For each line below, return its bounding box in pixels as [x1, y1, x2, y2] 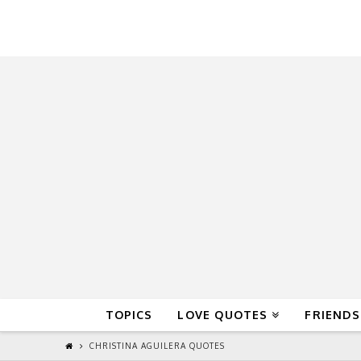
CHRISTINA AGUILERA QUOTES [89, 341, 225, 351]
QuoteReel [64, 4, 275, 52]
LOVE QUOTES [177, 307, 268, 322]
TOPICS [105, 307, 153, 322]
